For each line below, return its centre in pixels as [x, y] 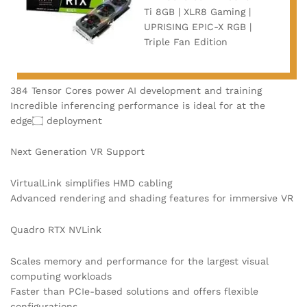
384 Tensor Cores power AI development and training [136, 90]
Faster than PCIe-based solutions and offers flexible [134, 291]
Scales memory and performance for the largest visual [139, 261]
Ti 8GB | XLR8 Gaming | [197, 11]
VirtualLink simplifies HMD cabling [91, 183]
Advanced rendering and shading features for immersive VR [152, 198]
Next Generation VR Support [77, 152]
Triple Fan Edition [186, 41]
